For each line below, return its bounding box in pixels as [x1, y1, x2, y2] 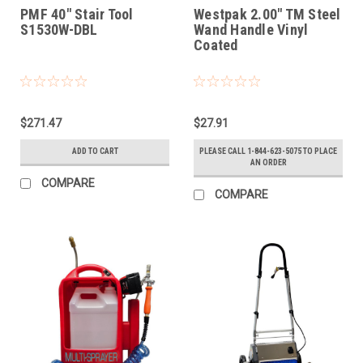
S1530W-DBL [20, 21, 98, 39]
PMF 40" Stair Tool [20, 6, 134, 23]
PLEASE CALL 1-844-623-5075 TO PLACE [199, 147, 337, 156]
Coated [194, 36, 238, 54]
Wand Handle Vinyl [194, 21, 309, 39]
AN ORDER [250, 158, 287, 168]
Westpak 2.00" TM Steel [194, 6, 341, 23]
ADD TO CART [71, 147, 118, 156]
